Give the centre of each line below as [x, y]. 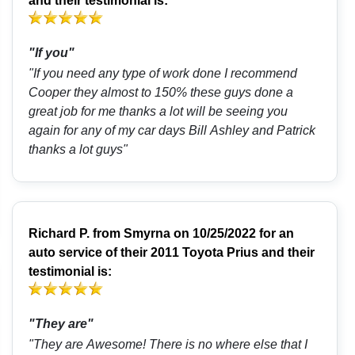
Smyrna [147, 234]
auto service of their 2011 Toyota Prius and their [172, 253]
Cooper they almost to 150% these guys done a [161, 93]
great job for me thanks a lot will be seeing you [158, 112]
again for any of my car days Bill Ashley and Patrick [172, 131]
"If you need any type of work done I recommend [163, 74]
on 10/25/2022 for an [233, 234]
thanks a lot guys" [78, 150]
